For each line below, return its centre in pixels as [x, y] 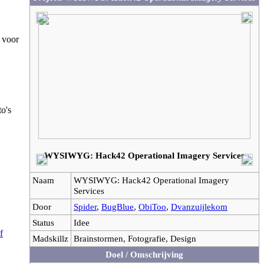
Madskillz [50, 238]
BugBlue [118, 206]
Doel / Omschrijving [144, 254]
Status [43, 222]
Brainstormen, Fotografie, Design [135, 238]
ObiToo [152, 206]
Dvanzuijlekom [199, 206]
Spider [85, 206]
